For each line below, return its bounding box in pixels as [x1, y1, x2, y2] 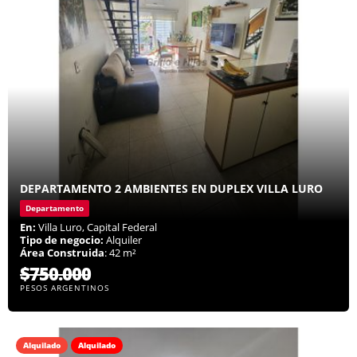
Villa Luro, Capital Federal [36, 220, 157, 235]
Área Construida [20, 245, 104, 261]
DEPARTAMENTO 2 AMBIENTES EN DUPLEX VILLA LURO [20, 181, 323, 197]
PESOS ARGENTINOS [20, 282, 109, 294]
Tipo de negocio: [20, 233, 104, 248]
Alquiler [104, 233, 142, 248]
